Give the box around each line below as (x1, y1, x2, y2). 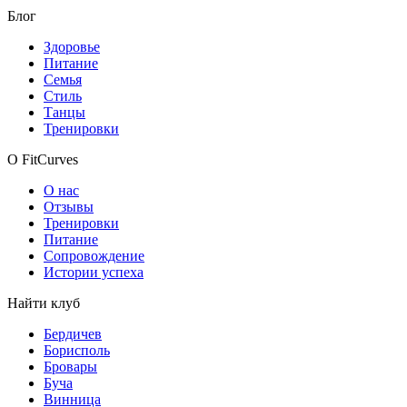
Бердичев (44, 325, 102, 342)
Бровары (44, 358, 97, 374)
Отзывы (44, 198, 94, 214)
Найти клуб (7, 294, 80, 311)
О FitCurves (7, 151, 78, 167)
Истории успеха (44, 263, 144, 280)
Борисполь (44, 342, 110, 358)
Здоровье (44, 38, 100, 55)
